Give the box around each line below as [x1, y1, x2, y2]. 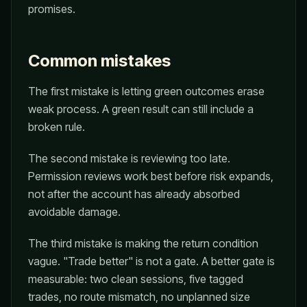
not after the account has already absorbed [28, 187, 240, 201]
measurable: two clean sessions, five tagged [28, 272, 243, 286]
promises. [28, 2, 75, 16]
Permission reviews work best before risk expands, [28, 169, 273, 183]
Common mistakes [28, 51, 171, 71]
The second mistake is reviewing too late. [28, 151, 230, 165]
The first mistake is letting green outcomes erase [28, 84, 265, 98]
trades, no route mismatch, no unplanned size [28, 290, 250, 304]
